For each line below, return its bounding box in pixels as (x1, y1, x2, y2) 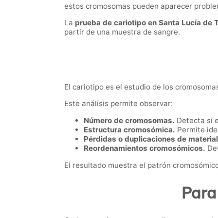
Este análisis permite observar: (64, 99, 173, 109)
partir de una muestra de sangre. (64, 27, 180, 37)
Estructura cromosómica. (84, 125, 175, 135)
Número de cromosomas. (84, 116, 175, 126)
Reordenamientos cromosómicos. (84, 144, 205, 153)
